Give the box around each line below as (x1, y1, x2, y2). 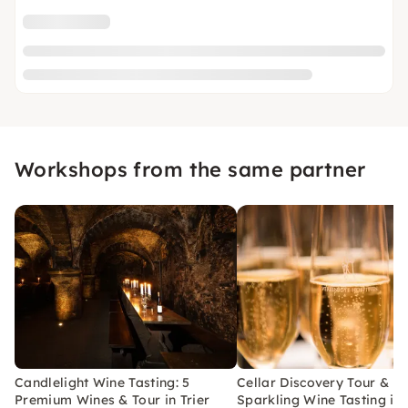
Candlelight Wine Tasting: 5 (15, 373, 190, 391)
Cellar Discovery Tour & (237, 373, 390, 391)
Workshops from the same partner (15, 156, 366, 182)
